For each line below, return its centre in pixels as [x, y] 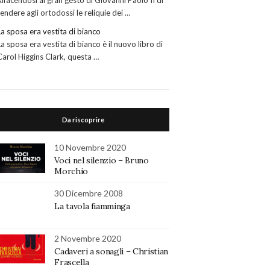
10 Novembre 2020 [90, 148]
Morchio [71, 171]
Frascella [72, 262]
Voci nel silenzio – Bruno [102, 161]
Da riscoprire [83, 120]
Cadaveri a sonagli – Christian [111, 252]
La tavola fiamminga [92, 206]
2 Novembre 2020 [88, 239]
